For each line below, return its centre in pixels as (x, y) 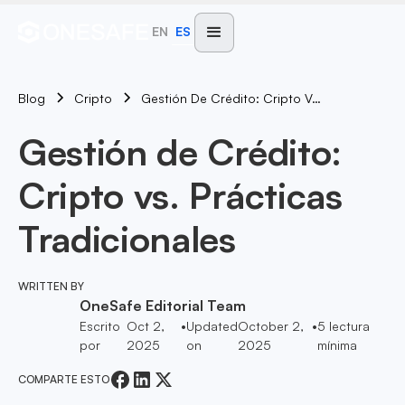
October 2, (271, 326)
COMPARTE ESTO (64, 379)
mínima (338, 345)
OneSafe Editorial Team (163, 306)
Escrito (100, 326)
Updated (212, 326)
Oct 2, (146, 326)
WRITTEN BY (51, 286)
